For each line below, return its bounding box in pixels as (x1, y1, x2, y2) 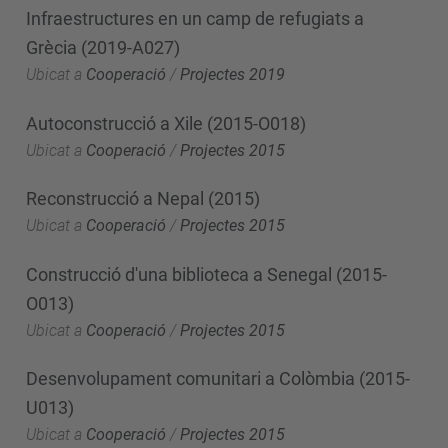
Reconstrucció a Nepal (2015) (26, 188, 260, 209)
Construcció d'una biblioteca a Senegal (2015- (26, 263, 387, 285)
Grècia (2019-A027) (26, 37, 180, 58)
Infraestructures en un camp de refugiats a (26, 8, 364, 29)
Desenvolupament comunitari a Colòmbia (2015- (26, 368, 410, 389)
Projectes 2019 (180, 65, 285, 84)
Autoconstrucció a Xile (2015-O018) (26, 112, 306, 134)
